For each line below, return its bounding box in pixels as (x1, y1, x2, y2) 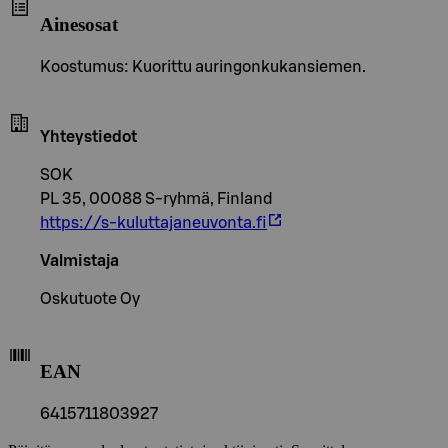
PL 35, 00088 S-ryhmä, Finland (40, 190, 273, 207)
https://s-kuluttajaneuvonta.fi (40, 214, 267, 231)
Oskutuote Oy (40, 290, 140, 307)
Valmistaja (40, 252, 119, 269)
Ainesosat (40, 13, 118, 35)
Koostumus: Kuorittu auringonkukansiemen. (40, 58, 366, 75)
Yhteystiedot (40, 128, 137, 145)
